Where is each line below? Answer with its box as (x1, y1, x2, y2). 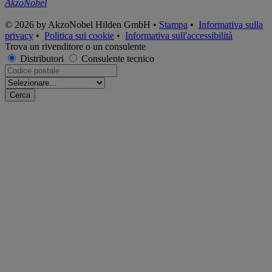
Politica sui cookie (44, 30, 114, 41)
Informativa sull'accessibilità (125, 30, 233, 41)
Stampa (159, 19, 188, 30)
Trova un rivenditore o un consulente (5, 41, 146, 52)
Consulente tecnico (81, 53, 154, 64)
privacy (5, 30, 33, 41)
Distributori (20, 53, 64, 64)
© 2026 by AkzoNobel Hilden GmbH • (5, 19, 159, 30)
